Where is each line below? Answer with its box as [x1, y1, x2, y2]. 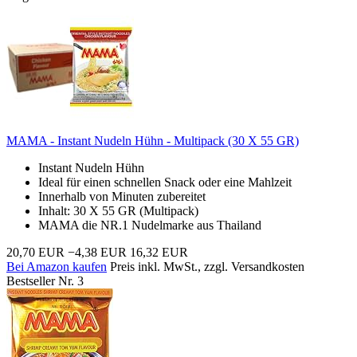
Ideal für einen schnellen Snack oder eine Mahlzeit [38, 175, 292, 189]
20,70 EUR [6, 245, 65, 259]
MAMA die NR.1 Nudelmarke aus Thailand [38, 218, 261, 232]
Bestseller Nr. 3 [6, 273, 84, 288]
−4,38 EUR [68, 245, 127, 259]
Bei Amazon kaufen [6, 259, 107, 273]
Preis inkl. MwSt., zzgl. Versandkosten [110, 259, 304, 273]
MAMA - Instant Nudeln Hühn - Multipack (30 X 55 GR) [6, 133, 299, 147]
